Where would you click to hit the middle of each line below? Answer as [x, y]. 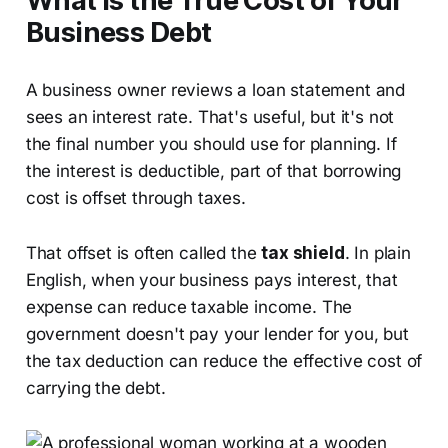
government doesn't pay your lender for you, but [217, 333]
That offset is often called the [143, 252]
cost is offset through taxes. [135, 197]
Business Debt [118, 32]
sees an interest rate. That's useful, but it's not [210, 116]
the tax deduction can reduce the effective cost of [224, 360]
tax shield [303, 252]
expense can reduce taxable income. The [189, 306]
